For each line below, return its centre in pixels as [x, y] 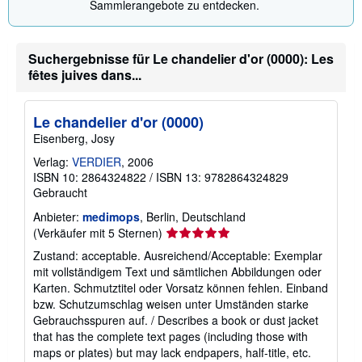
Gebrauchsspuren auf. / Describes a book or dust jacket [176, 320]
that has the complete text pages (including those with [170, 336]
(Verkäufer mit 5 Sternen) [98, 232]
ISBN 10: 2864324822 [90, 177]
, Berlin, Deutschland [193, 216]
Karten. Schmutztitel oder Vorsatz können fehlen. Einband [181, 287]
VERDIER [97, 161]
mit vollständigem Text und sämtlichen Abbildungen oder [177, 271]
